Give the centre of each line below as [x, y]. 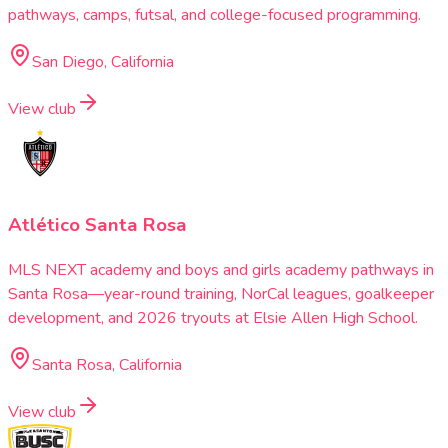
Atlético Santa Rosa [97, 224]
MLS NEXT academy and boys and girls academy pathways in [221, 269]
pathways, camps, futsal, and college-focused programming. [214, 15]
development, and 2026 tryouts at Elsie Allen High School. [213, 317]
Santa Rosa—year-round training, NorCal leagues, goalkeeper [221, 293]
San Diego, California [103, 62]
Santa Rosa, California [107, 364]
